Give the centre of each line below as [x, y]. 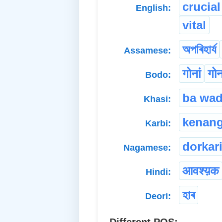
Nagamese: [147, 148]
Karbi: [158, 124]
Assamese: [147, 51]
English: [153, 8]
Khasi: [157, 99]
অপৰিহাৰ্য [199, 50]
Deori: [158, 196]
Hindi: [158, 172]
